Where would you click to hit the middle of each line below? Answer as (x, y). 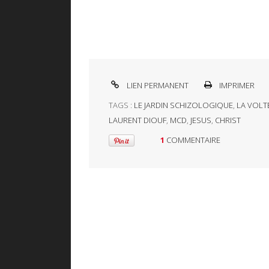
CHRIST (228, 120)
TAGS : (121, 105)
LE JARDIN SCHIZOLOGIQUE (183, 105)
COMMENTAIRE (193, 140)
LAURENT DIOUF (137, 120)
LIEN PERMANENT (156, 86)
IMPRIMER (236, 86)
